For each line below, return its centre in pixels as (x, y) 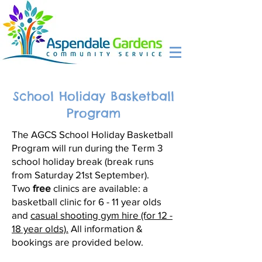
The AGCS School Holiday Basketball (92, 134)
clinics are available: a (99, 188)
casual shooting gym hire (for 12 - (101, 215)
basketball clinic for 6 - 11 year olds (87, 201)
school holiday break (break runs (83, 161)
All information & (106, 228)
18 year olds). (40, 228)
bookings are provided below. (77, 242)
